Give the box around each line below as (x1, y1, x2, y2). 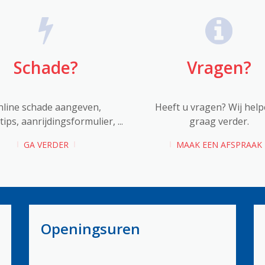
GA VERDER (23, 138, 69, 150)
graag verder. (189, 114, 249, 128)
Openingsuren (40, 218, 140, 238)
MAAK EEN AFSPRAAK (176, 138, 262, 150)
